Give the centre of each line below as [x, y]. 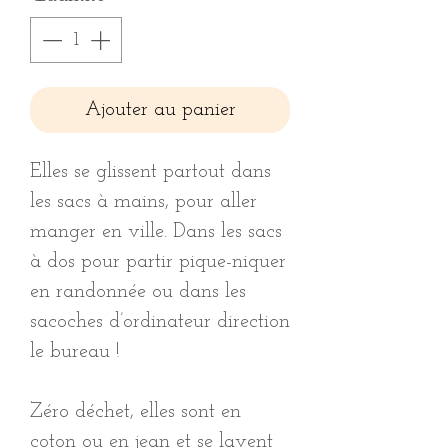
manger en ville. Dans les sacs [156, 232]
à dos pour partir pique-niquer [158, 262]
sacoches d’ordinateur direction [160, 322]
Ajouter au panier [160, 110]
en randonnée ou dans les [138, 292]
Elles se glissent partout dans [150, 172]
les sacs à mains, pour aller [143, 202]
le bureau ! [78, 352]
